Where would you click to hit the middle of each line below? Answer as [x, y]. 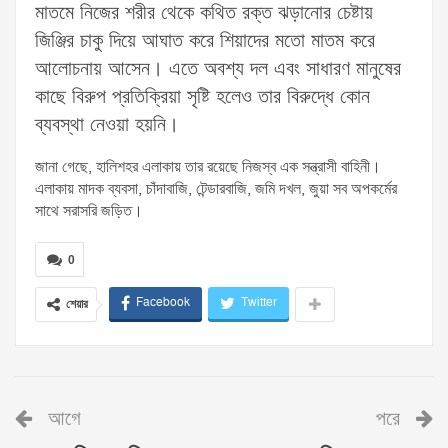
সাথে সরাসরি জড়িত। [89, 211]
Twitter [259, 303]
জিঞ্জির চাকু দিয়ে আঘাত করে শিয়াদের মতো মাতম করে [205, 41]
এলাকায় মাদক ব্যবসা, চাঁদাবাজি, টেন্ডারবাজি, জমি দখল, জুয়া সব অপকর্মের [216, 189]
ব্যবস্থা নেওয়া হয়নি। [107, 125]
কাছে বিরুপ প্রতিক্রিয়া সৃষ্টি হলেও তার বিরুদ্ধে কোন [202, 97]
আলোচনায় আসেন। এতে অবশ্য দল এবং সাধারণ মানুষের [218, 69]
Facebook [163, 303]
